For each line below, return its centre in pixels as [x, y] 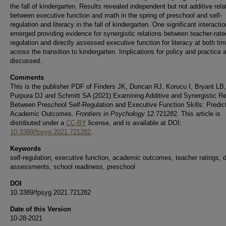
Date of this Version [41, 209]
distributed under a [38, 123]
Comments [27, 77]
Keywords [25, 149]
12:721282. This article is [183, 114]
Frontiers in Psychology [110, 114]
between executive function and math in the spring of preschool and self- [116, 15]
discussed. [26, 61]
